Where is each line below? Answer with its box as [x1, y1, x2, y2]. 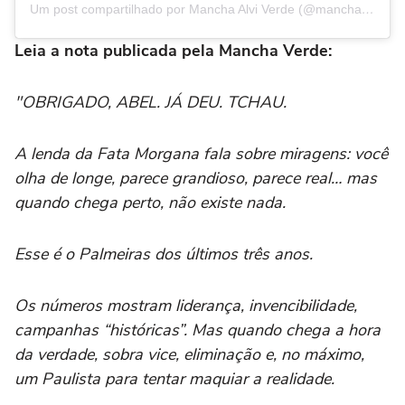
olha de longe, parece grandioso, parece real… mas [14, 166, 377, 189]
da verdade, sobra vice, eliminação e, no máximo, [14, 343, 364, 365]
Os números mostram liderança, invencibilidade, [14, 294, 357, 316]
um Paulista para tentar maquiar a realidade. [14, 367, 334, 390]
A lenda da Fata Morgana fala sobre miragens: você [14, 142, 388, 165]
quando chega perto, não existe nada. [14, 191, 286, 213]
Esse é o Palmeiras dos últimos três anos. [14, 242, 313, 265]
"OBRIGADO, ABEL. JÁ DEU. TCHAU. [14, 90, 287, 113]
